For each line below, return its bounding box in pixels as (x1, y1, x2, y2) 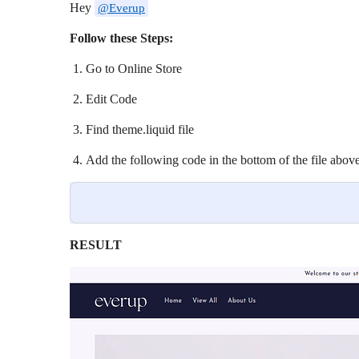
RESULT (70, 237, 122, 252)
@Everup (98, 2, 145, 14)
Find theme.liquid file (86, 123, 194, 136)
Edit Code (86, 92, 137, 106)
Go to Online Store (86, 62, 182, 75)
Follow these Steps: (70, 31, 173, 45)
